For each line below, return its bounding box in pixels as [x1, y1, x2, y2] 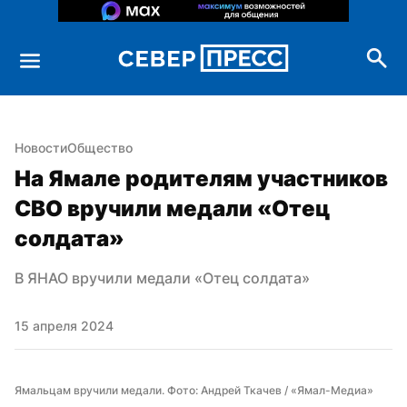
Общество [67, 139, 133, 155]
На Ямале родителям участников [15, 164, 388, 192]
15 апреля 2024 [15, 317, 114, 333]
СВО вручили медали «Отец [15, 194, 330, 222]
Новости [15, 139, 67, 155]
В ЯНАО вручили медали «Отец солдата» [15, 268, 310, 287]
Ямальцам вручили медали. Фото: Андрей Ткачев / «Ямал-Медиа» [15, 382, 373, 397]
